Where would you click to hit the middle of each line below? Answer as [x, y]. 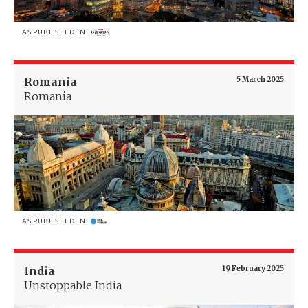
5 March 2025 [260, 79]
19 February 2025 [253, 269]
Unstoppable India [73, 286]
